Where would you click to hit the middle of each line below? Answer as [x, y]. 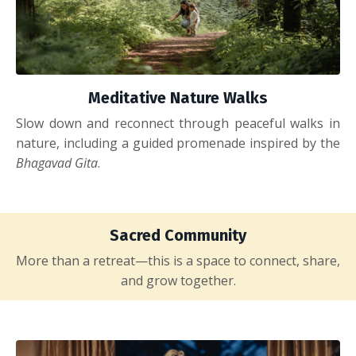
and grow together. [178, 280]
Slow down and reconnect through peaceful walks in [178, 123]
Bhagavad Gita [57, 163]
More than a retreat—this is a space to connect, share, [178, 260]
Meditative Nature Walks [178, 97]
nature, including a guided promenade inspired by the [178, 143]
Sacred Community [178, 235]
